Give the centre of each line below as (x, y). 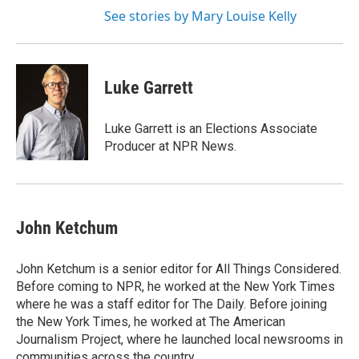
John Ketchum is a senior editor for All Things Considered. (179, 269)
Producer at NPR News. (170, 146)
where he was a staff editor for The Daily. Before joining (171, 304)
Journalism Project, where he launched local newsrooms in (179, 339)
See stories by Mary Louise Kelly (200, 16)
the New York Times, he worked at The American (151, 322)
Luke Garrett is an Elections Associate (211, 129)
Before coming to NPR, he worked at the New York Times (175, 286)
